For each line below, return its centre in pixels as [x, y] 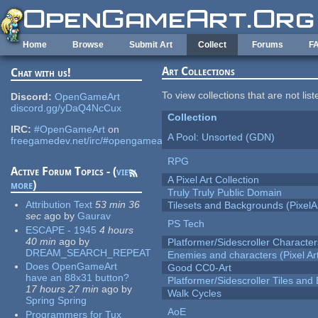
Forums [268, 45]
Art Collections [199, 72]
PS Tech [186, 224]
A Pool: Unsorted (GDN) [221, 137]
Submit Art [151, 45]
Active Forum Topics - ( [64, 172]
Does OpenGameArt [72, 267]
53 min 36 [118, 205]
